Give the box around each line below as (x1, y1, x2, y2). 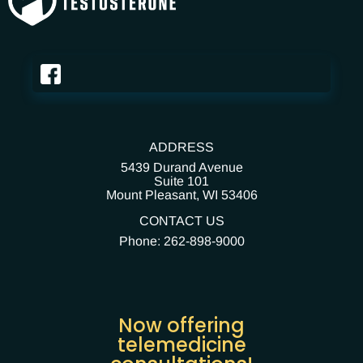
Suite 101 (154, 174, 209, 189)
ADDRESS (149, 140, 214, 155)
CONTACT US (139, 214, 224, 228)
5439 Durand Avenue (120, 160, 243, 175)
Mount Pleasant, (105, 188, 203, 203)
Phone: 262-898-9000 (118, 234, 245, 249)
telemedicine (117, 331, 246, 359)
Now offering (118, 312, 245, 340)
